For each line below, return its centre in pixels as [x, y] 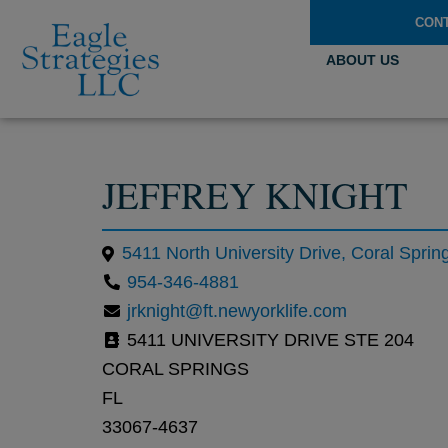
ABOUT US [363, 60]
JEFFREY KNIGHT [255, 194]
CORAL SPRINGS [175, 369]
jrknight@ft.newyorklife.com [237, 311]
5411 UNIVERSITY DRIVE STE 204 [268, 340]
